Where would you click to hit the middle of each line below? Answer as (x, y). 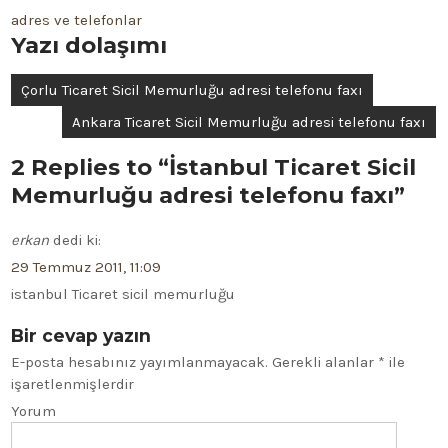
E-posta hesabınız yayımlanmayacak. (140, 362)
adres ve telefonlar (77, 20)
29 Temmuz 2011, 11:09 (86, 267)
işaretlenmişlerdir (73, 384)
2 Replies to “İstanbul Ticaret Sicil (214, 167)
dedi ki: (77, 240)
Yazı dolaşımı (89, 45)
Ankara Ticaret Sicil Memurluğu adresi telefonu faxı (249, 122)
